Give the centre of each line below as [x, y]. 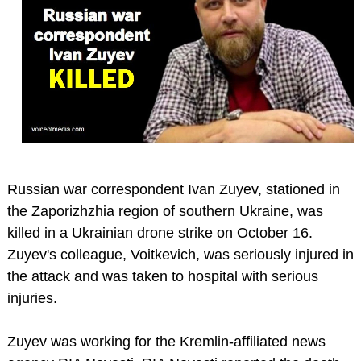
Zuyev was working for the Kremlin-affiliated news [166, 341]
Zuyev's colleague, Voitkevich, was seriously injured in [180, 254]
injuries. [32, 298]
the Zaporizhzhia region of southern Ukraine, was [165, 211]
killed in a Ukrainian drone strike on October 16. [160, 232]
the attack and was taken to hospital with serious [162, 276]
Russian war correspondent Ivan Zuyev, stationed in [173, 189]
